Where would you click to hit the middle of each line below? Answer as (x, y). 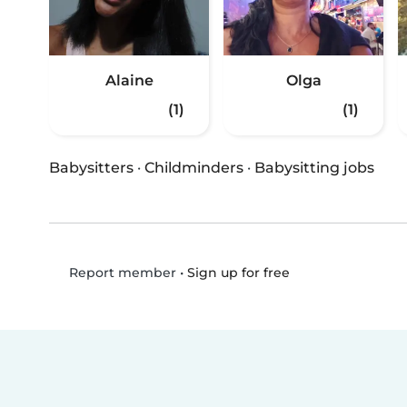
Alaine (129, 81)
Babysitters (91, 168)
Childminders (194, 168)
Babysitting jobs (314, 168)
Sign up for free (238, 272)
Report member (120, 273)
